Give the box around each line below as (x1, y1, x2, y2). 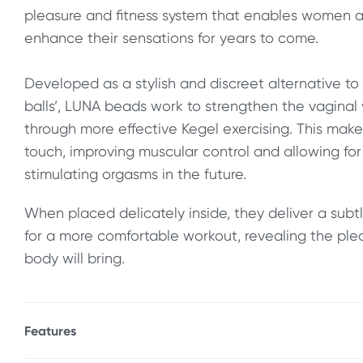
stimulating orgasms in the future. (24, 164, 246, 182)
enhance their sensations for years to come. (24, 28, 318, 46)
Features (24, 322, 76, 339)
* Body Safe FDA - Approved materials (24, 344, 279, 361)
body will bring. (24, 249, 125, 267)
